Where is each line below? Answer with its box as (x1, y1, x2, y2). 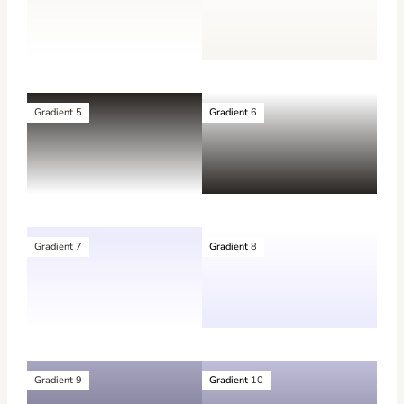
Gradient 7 (34, 239, 83, 253)
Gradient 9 (34, 373, 83, 388)
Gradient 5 (34, 106, 83, 120)
